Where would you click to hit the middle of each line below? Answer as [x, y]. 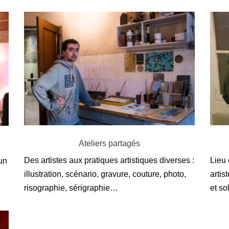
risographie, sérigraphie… [71, 188]
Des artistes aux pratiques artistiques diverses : [109, 161]
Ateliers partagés [109, 144]
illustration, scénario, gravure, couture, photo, [105, 174]
